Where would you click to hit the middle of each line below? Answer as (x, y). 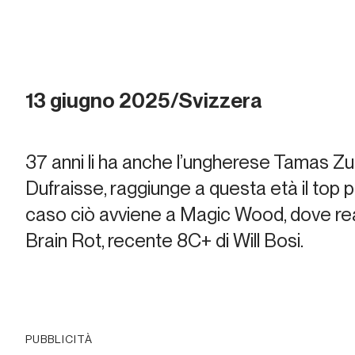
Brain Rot (63, 240)
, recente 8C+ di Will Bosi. (202, 240)
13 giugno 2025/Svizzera (144, 100)
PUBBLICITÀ (59, 340)
